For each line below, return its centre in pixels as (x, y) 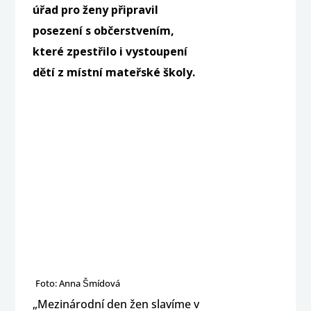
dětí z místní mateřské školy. (114, 72)
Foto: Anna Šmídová (78, 283)
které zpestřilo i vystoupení (110, 51)
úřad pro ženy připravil (96, 9)
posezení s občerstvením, (104, 30)
